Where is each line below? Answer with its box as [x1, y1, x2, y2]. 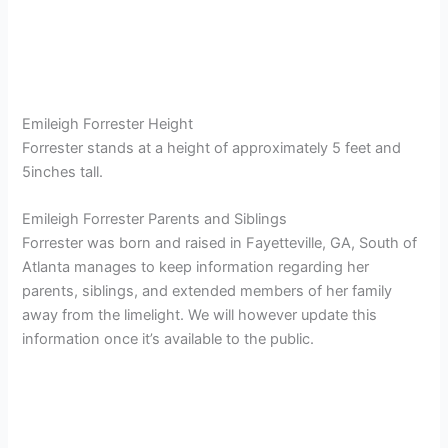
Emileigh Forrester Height [22, 114, 194, 133]
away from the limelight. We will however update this [22, 305, 378, 324]
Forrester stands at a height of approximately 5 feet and [22, 138, 402, 157]
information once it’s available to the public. [22, 329, 315, 348]
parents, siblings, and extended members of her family [22, 281, 393, 300]
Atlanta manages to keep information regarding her [22, 257, 370, 276]
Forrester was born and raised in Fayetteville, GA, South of [22, 233, 418, 252]
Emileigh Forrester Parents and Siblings [22, 209, 288, 228]
